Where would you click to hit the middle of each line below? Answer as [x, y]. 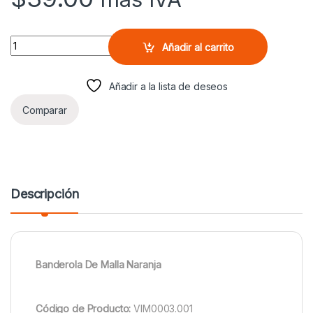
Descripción [45, 194]
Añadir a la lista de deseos [168, 87]
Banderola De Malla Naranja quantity [92, 41]
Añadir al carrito [198, 47]
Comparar [45, 110]
